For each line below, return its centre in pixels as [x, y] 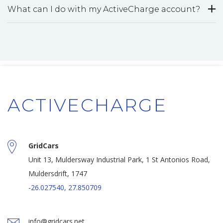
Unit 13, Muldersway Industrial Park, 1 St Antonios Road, [119, 160]
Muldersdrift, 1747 [58, 173]
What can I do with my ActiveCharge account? [104, 9]
